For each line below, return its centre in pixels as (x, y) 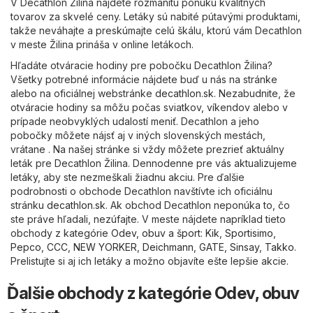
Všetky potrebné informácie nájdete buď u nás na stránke (144, 80)
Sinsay (245, 247)
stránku (29, 205)
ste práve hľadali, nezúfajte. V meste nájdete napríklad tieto (148, 219)
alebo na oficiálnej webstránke (83, 94)
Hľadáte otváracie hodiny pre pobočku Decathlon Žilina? (141, 66)
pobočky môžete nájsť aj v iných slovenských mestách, (138, 136)
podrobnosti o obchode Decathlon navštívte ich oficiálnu (141, 191)
